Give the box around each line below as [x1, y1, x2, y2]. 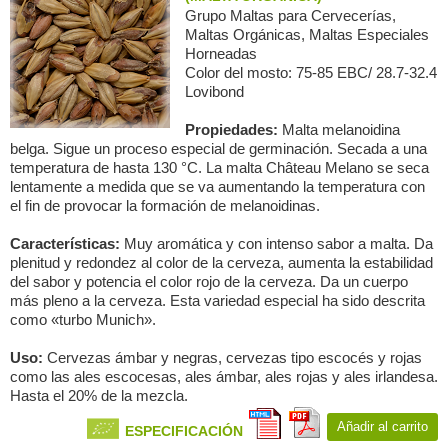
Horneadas [185, 45, 257, 62]
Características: [10, 235, 124, 252]
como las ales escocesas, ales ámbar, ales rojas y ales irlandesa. [10, 368, 438, 385]
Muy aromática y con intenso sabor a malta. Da [124, 235, 433, 252]
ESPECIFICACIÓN [125, 423, 243, 439]
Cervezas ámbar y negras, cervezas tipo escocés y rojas [47, 349, 422, 366]
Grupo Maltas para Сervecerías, [185, 7, 396, 24]
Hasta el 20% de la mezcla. [10, 387, 188, 404]
